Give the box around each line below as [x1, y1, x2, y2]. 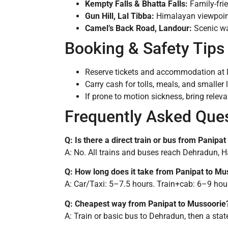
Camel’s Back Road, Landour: [85, 23, 192, 34]
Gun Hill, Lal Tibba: [85, 11, 154, 21]
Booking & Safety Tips [65, 39, 224, 59]
